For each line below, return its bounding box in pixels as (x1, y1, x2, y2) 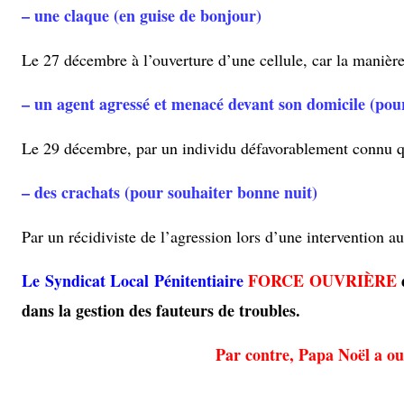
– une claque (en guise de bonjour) (22, 4, 262, 28)
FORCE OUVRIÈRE (248, 269, 397, 293)
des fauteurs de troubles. (129, 298, 300, 323)
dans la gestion (22, 298, 129, 323)
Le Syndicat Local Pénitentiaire (22, 269, 243, 293)
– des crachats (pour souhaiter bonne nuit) (22, 180, 317, 205)
